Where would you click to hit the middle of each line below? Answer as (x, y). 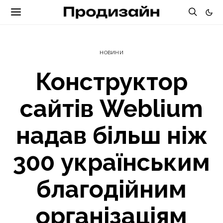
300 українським (111, 162)
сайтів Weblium (111, 109)
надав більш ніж (111, 135)
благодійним (111, 189)
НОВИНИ (111, 53)
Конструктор (111, 82)
